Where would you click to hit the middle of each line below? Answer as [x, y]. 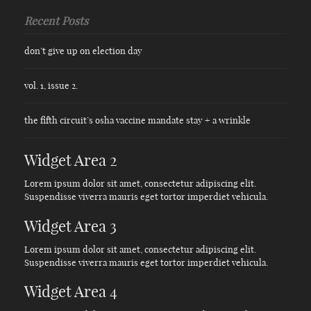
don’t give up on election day [83, 50]
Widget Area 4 [71, 292]
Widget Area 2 [71, 161]
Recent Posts [56, 20]
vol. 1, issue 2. [51, 85]
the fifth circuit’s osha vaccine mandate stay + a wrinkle [137, 120]
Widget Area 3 [70, 226]
